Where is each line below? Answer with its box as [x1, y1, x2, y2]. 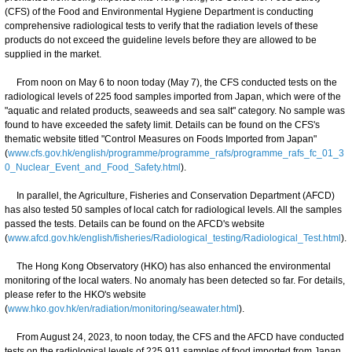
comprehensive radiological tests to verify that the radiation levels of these [5, 20, 318, 31]
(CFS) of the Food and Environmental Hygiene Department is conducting [5, 5, 313, 17]
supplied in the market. [5, 48, 101, 60]
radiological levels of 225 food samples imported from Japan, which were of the [5, 90, 341, 102]
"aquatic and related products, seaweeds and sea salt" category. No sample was [5, 104, 345, 116]
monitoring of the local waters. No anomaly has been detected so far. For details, [5, 274, 345, 286]
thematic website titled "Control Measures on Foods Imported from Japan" [5, 133, 317, 145]
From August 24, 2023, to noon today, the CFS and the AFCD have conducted [5, 331, 344, 343]
